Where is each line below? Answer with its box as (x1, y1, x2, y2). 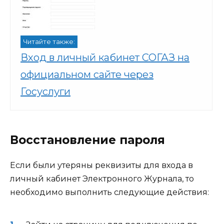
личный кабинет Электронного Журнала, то (10, 173, 194, 183)
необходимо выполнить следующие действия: (10, 187, 209, 197)
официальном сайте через (20, 68, 153, 80)
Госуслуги (20, 85, 70, 97)
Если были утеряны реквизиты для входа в (10, 160, 193, 170)
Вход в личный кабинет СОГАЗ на (20, 51, 189, 63)
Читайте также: (23, 37, 75, 45)
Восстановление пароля (10, 132, 165, 147)
